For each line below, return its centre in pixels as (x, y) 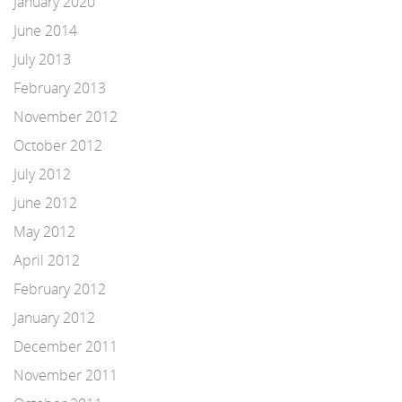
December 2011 (66, 346)
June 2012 (45, 203)
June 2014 (45, 31)
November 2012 (66, 117)
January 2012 (54, 318)
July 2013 (42, 59)
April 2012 (47, 260)
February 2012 (60, 289)
